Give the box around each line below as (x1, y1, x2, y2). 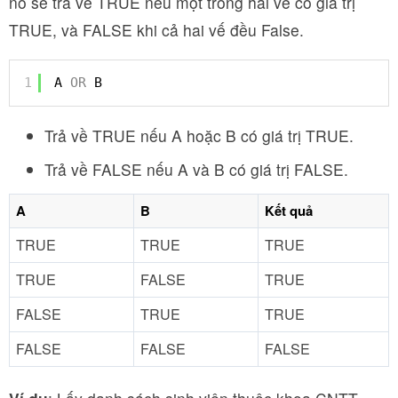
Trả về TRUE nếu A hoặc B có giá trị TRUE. (44, 124, 354, 147)
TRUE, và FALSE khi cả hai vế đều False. (9, 19, 304, 41)
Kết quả (265, 201, 313, 220)
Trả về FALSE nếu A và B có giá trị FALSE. (44, 158, 348, 180)
